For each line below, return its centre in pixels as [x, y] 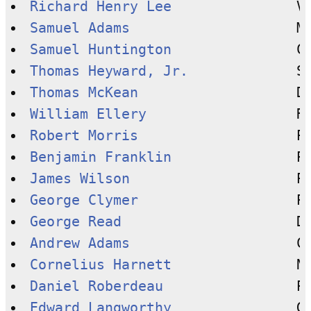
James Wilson [79, 178]
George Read [75, 221]
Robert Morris [84, 135]
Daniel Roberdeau [96, 286]
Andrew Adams [79, 243]
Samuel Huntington [100, 49]
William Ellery [88, 114]
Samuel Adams [79, 28]
